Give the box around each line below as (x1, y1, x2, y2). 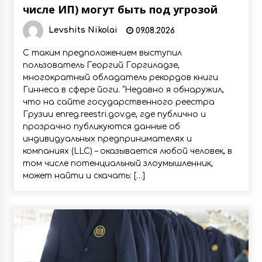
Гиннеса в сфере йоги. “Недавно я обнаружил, (22, 85, 224, 94)
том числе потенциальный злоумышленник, (22, 159, 213, 168)
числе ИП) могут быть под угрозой (22, 2, 218, 16)
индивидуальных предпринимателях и (22, 135, 192, 143)
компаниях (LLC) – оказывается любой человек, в (22, 147, 232, 156)
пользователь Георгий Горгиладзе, (22, 61, 180, 70)
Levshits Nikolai (48, 26, 118, 35)
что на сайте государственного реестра (22, 98, 215, 106)
